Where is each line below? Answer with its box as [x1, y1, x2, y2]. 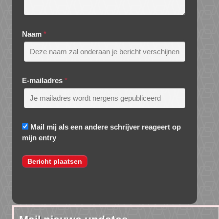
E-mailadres [22, 76, 63, 85]
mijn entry [22, 133, 56, 142]
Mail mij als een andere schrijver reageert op [30, 123, 181, 131]
